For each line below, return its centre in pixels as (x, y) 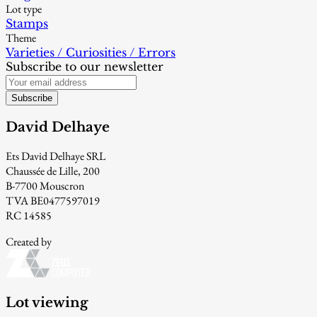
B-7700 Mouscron (45, 185)
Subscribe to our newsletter (85, 67)
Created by (29, 241)
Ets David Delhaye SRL (56, 156)
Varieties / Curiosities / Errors (91, 53)
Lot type (24, 9)
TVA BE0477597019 (53, 200)
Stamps (27, 24)
